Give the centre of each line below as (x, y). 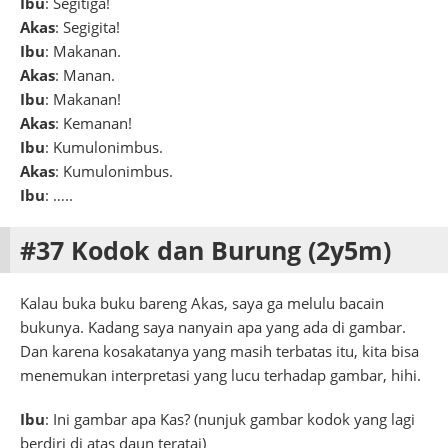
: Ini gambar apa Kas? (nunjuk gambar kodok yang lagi (230, 418)
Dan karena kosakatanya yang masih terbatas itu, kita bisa (219, 350)
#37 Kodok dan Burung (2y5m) (205, 249)
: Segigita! (87, 26)
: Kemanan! (93, 122)
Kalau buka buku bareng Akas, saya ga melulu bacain (202, 302)
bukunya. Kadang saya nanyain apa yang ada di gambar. (213, 326)
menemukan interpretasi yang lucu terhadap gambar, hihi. (220, 374)
